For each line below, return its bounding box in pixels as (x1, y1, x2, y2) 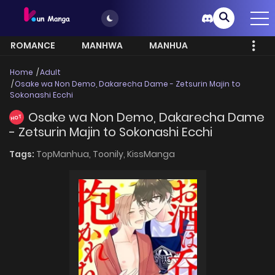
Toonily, (93, 147, 127, 160)
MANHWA (82, 39, 123, 52)
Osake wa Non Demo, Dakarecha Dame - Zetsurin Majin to (15, 79, 241, 90)
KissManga (127, 147, 175, 160)
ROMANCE (10, 39, 55, 52)
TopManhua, (36, 147, 93, 160)
